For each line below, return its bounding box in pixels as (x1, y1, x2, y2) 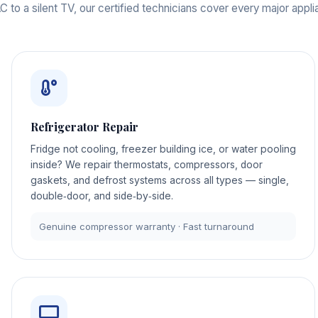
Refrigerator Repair (30, 119, 138, 135)
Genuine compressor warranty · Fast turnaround (39, 220, 255, 232)
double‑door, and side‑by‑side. (30, 190, 173, 202)
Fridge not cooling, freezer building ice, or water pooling (30, 143, 296, 155)
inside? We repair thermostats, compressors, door (30, 159, 263, 171)
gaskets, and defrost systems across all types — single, (30, 175, 289, 187)
